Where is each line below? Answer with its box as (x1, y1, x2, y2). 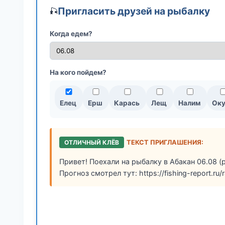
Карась (114, 99, 140, 107)
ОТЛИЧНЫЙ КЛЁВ (64, 139, 119, 147)
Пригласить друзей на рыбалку (58, 5, 210, 18)
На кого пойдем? (50, 68, 106, 77)
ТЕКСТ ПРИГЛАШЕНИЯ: (127, 139, 203, 147)
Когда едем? (50, 30, 92, 38)
